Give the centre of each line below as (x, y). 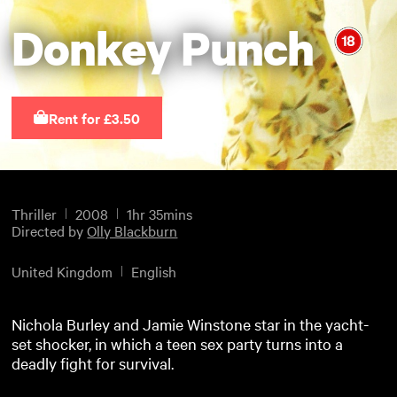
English (154, 271)
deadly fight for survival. (93, 362)
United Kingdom (62, 271)
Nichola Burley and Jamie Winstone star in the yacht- (191, 323)
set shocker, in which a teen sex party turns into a (178, 343)
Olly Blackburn (132, 231)
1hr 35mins (160, 214)
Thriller (35, 214)
